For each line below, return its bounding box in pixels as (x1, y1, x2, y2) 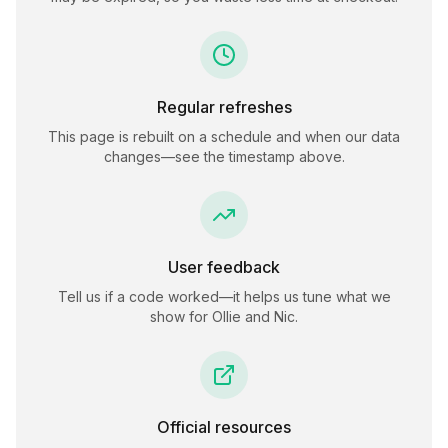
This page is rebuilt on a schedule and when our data (48, 128, 400, 145)
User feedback (168, 257, 280, 277)
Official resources (157, 417, 291, 437)
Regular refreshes (156, 97, 292, 117)
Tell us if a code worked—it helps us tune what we (57, 288, 391, 305)
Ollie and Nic (212, 308, 295, 325)
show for (150, 308, 212, 325)
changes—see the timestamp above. (103, 148, 345, 165)
